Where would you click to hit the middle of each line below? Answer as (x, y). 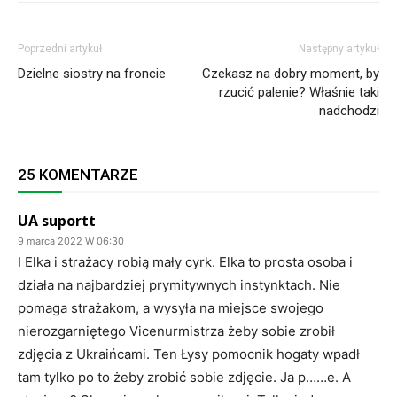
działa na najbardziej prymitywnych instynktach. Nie (179, 284)
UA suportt (57, 220)
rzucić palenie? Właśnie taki (299, 92)
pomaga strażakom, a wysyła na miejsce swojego (171, 307)
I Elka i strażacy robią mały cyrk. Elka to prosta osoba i (185, 261)
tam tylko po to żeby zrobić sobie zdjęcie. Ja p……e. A (184, 377)
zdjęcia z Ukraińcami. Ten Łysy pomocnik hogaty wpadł (189, 354)
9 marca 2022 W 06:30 (71, 241)
